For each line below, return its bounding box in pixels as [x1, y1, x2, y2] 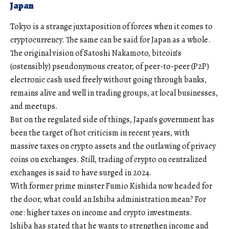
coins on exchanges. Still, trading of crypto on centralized [10, 154, 207, 166]
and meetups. [10, 101, 58, 112]
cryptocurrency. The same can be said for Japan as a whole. [10, 34, 211, 46]
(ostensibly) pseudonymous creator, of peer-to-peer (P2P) [10, 61, 209, 73]
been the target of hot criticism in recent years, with [10, 127, 190, 139]
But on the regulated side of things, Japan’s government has [10, 114, 214, 126]
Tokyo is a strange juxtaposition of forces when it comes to [10, 21, 213, 33]
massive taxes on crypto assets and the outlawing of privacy [10, 141, 216, 152]
